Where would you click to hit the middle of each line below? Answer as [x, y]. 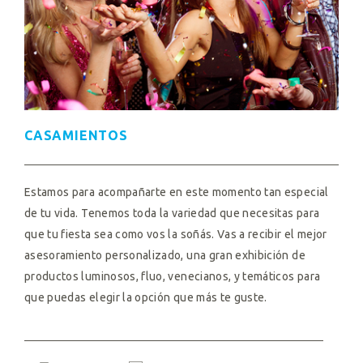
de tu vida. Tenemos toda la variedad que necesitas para [172, 213]
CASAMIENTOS [76, 135]
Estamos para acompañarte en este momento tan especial [177, 192]
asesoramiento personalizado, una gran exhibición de [165, 255]
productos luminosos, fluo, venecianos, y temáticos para [173, 276]
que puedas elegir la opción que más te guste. [146, 297]
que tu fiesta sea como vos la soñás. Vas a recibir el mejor [176, 234]
